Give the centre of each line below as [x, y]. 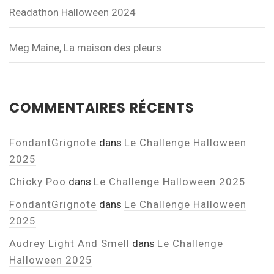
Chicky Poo [38, 182]
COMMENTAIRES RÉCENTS [102, 108]
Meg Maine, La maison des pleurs [85, 48]
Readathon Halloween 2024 [72, 13]
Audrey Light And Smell [69, 244]
